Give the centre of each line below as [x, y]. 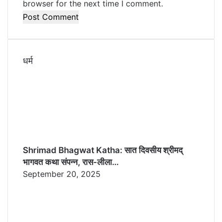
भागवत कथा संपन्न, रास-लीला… [71, 162]
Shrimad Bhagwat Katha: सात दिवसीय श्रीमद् [103, 150]
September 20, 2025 [62, 174]
